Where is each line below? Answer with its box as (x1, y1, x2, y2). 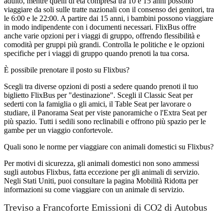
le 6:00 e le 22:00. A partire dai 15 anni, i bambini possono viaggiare (4, 14, 213, 22)
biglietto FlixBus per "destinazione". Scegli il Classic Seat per (4, 91, 193, 99)
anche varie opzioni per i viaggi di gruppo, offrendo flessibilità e (4, 31, 200, 40)
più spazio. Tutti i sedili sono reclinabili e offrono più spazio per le (4, 117, 206, 126)
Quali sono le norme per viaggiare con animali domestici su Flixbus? (4, 142, 214, 151)
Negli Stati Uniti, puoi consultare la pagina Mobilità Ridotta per (4, 176, 198, 185)
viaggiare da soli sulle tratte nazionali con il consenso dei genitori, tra (4, 5, 214, 14)
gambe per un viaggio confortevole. (4, 126, 113, 134)
